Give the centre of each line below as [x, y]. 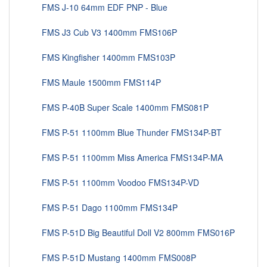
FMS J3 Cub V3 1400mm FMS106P [102, 32]
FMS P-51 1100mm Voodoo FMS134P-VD [113, 183]
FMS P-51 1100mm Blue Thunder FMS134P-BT [125, 133]
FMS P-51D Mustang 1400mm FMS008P [112, 258]
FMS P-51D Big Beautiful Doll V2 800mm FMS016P [131, 233]
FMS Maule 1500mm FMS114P [94, 83]
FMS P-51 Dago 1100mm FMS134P [103, 208]
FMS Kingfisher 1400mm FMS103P [101, 58]
